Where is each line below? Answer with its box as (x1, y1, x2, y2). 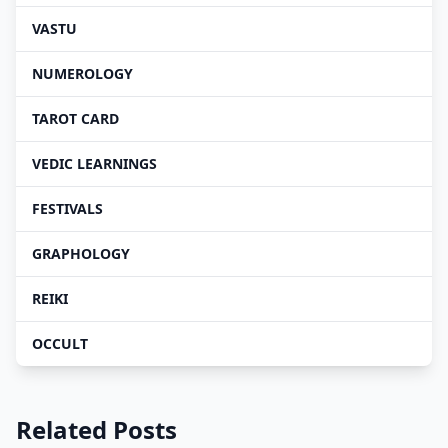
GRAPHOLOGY (32, 243, 130, 263)
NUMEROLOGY (32, 63, 133, 83)
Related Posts (16, 412, 177, 446)
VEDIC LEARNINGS (32, 153, 157, 173)
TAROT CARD (32, 108, 119, 128)
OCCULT (32, 333, 88, 353)
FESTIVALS (32, 198, 103, 218)
